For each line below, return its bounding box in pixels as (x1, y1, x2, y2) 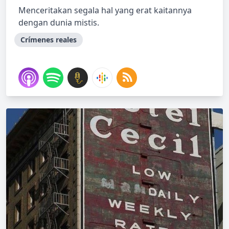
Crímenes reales (20, 35, 77, 44)
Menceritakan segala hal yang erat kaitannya (18, 5, 192, 16)
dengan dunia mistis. (18, 17, 99, 28)
